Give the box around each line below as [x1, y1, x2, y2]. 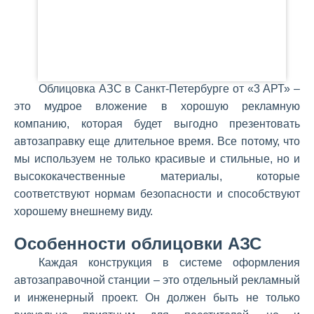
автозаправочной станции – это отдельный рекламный [14, 274, 300, 287]
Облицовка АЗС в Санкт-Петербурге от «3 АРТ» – [39, 83, 300, 95]
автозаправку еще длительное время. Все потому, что [14, 135, 300, 148]
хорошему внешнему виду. [14, 205, 153, 218]
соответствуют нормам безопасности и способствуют [14, 188, 300, 200]
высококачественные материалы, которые [14, 170, 300, 183]
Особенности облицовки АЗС [14, 234, 261, 254]
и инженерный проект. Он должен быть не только [14, 292, 300, 304]
